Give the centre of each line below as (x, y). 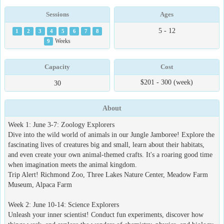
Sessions (57, 14)
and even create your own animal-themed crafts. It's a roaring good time (110, 154)
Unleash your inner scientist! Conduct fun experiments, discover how (106, 214)
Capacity (57, 67)
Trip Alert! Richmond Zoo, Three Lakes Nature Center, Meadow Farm (108, 174)
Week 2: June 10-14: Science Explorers (63, 204)
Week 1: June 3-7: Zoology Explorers (61, 124)
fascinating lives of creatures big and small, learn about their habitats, (106, 144)
